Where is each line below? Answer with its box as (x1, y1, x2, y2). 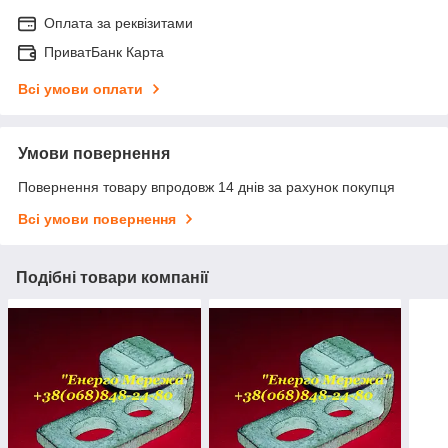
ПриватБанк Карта (44, 43, 164, 60)
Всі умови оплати (18, 80, 143, 97)
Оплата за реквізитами (44, 14, 193, 31)
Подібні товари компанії (16, 268, 209, 286)
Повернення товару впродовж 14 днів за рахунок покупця (18, 178, 395, 195)
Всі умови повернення (18, 210, 176, 227)
